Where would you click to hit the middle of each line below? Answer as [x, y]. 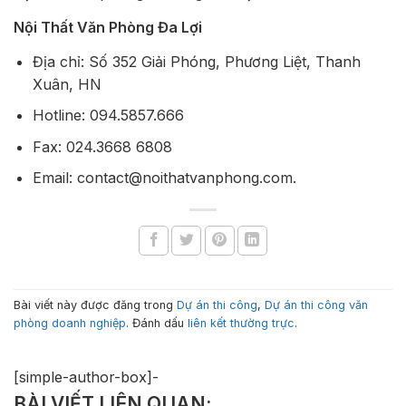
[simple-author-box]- [86, 377]
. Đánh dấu [157, 323]
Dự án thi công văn [316, 304]
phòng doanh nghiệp [70, 323]
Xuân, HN [67, 84]
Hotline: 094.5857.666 [108, 116]
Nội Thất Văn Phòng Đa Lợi [108, 27]
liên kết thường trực [241, 323]
